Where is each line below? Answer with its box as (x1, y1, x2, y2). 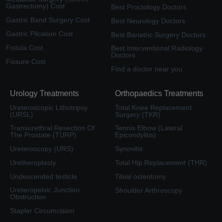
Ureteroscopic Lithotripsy (10, 103, 88, 111)
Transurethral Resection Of (10, 123, 95, 132)
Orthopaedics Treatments (115, 89, 203, 98)
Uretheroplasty (10, 158, 56, 166)
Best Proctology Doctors (111, 2, 186, 11)
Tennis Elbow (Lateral (115, 123, 182, 132)
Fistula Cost (6, 43, 43, 52)
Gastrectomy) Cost (6, 1, 65, 10)
